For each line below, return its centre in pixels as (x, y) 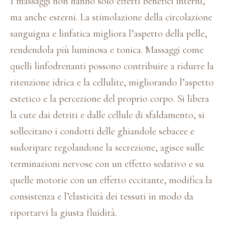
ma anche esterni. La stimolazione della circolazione (111, 17)
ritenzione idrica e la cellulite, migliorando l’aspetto (112, 82)
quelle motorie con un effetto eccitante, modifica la (111, 180)
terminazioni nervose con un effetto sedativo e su (107, 164)
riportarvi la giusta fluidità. (63, 212)
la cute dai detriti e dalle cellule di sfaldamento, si (107, 115)
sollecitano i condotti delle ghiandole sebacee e (102, 131)
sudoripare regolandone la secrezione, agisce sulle (107, 147)
